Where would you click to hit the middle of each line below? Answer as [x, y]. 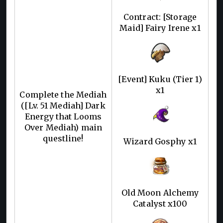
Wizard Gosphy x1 [160, 141]
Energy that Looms [63, 116]
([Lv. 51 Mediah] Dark [63, 105]
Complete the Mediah [63, 94]
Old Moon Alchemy [160, 192]
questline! [63, 138]
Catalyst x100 [160, 203]
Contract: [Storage [160, 17]
